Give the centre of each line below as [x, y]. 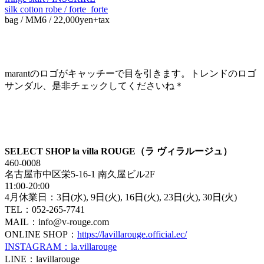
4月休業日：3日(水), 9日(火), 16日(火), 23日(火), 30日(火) [121, 197]
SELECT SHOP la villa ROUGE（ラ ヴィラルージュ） [118, 151]
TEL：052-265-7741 [45, 209]
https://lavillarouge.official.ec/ [132, 234]
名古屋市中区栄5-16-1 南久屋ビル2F [80, 174]
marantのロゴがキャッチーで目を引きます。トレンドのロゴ [131, 73]
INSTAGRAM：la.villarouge [61, 246]
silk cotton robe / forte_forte [56, 9]
